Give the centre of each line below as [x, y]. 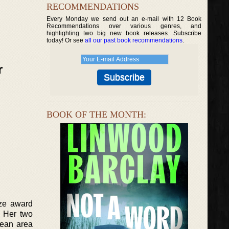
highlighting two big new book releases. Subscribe [124, 33]
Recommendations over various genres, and [124, 26]
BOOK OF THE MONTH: [96, 114]
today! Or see [66, 40]
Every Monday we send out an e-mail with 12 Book [124, 19]
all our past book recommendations [134, 40]
